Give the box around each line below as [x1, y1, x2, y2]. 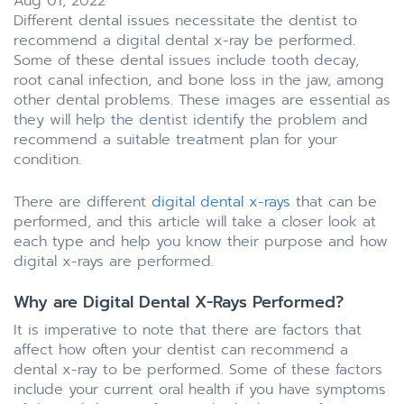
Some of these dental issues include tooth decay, [14, 49, 359, 71]
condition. [14, 148, 81, 170]
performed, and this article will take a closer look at [14, 210, 376, 233]
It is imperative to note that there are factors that [14, 318, 362, 341]
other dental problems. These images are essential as [14, 88, 390, 111]
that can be [290, 190, 377, 213]
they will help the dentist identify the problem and [14, 108, 368, 131]
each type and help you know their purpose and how [14, 230, 388, 252]
